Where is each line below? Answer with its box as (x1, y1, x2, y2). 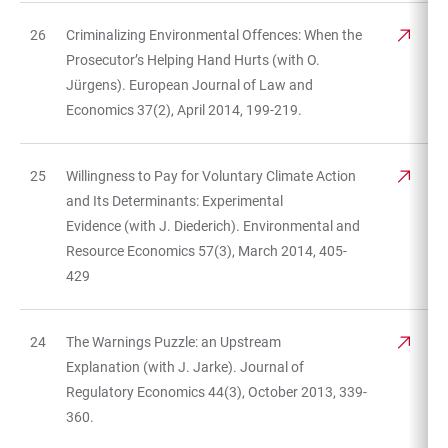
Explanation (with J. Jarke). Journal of (66, 358, 304, 375)
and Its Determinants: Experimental (66, 192, 283, 209)
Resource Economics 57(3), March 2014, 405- (66, 242, 347, 259)
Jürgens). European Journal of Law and (66, 76, 313, 93)
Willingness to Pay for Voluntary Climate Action (66, 167, 356, 184)
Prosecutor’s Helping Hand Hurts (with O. (66, 51, 320, 68)
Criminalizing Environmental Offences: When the (66, 26, 362, 43)
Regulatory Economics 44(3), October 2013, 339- (66, 383, 367, 400)
